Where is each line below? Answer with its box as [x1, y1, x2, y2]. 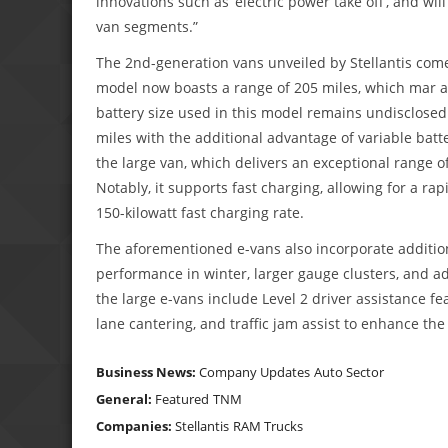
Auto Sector [314, 362, 384, 381]
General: [96, 389, 155, 408]
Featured [155, 389, 209, 408]
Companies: [96, 416, 175, 435]
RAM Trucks [233, 416, 303, 435]
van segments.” [96, 17, 198, 37]
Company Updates [199, 362, 310, 381]
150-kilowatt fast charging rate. [96, 203, 304, 223]
